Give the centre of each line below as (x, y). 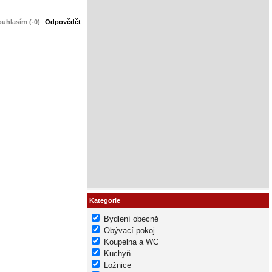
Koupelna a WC (131, 242)
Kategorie (105, 201)
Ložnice (117, 265)
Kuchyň (117, 253)
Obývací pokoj (129, 230)
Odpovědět (63, 22)
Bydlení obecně (131, 219)
